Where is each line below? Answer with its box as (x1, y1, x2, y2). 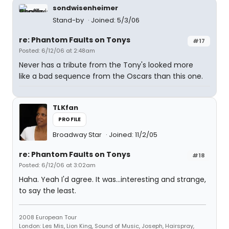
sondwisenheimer (53, 3, 118, 13)
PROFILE (58, 116, 81, 123)
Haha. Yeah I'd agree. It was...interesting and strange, (19, 174, 206, 185)
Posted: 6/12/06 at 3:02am (19, 161, 96, 169)
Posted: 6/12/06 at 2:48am (19, 47, 95, 55)
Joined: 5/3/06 (91, 15, 140, 25)
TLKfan (53, 103, 78, 112)
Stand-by (53, 15, 85, 25)
